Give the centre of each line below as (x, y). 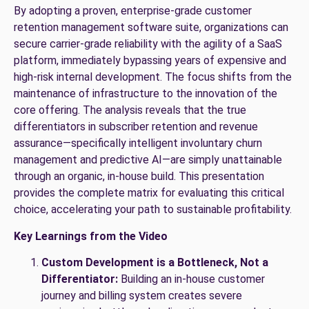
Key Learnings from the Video (91, 236)
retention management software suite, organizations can (151, 28)
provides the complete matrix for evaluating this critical (149, 193)
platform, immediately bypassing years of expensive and (150, 61)
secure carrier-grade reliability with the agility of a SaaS (148, 44)
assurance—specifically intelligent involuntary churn (138, 143)
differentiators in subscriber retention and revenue (136, 127)
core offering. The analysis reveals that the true (130, 110)
